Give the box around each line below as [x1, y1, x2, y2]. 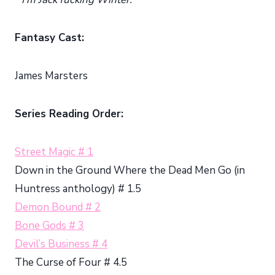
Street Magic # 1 [15, 144, 93, 159]
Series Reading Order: [15, 106, 123, 121]
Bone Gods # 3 [15, 218, 84, 233]
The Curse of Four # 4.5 [15, 255, 127, 269]
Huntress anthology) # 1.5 [15, 181, 141, 196]
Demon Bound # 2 [15, 199, 101, 214]
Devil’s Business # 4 [15, 236, 107, 251]
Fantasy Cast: [15, 30, 84, 45]
